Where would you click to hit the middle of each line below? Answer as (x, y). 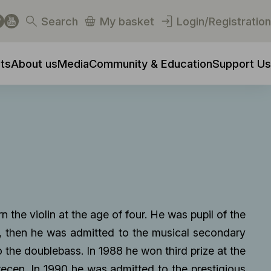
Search (59, 21)
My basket (127, 21)
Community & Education (151, 63)
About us (34, 63)
